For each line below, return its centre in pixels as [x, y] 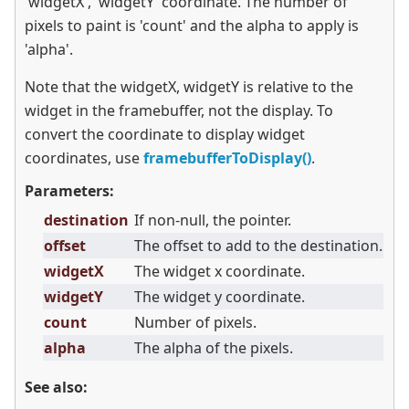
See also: [56, 388]
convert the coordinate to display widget [165, 135]
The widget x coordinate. [220, 272]
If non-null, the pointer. [213, 220]
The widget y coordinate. [220, 297]
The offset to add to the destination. [258, 246]
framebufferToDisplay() [227, 158]
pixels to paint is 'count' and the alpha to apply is [192, 26]
